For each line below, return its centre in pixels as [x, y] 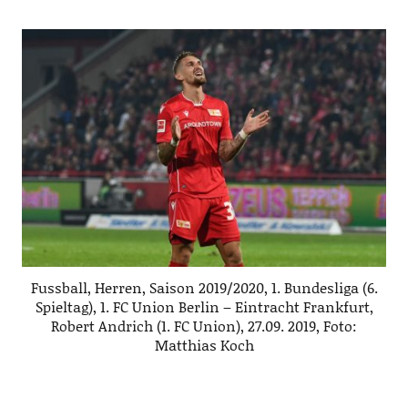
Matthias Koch [204, 344]
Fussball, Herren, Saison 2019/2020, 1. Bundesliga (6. [204, 287]
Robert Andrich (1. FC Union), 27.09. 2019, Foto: [204, 325]
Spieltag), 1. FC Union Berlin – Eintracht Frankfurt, [204, 306]
